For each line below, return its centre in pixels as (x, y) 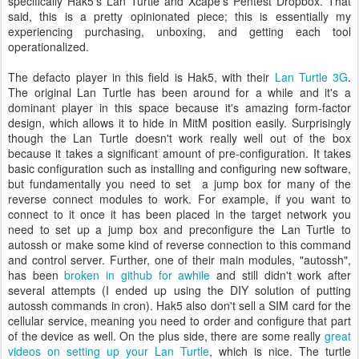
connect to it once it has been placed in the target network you (179, 214)
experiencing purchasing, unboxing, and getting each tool (179, 31)
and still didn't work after (281, 275)
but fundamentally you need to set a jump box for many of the (179, 184)
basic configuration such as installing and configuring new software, (179, 168)
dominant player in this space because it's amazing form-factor (179, 107)
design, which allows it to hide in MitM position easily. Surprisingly (179, 123)
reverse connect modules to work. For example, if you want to (179, 199)
